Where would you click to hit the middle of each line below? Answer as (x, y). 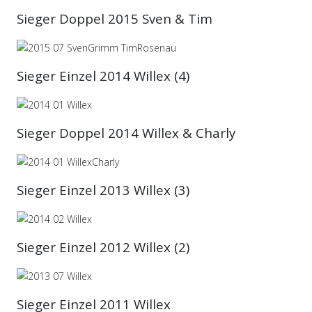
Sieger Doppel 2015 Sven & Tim (115, 18)
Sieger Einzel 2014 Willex (94, 76)
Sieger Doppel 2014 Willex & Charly (126, 133)
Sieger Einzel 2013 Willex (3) (105, 190)
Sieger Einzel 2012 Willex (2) (103, 247)
